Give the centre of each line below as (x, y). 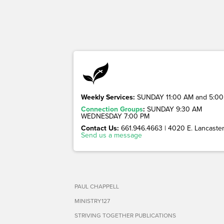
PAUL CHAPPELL (97, 186)
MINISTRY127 (92, 201)
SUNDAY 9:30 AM (173, 109)
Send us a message (111, 135)
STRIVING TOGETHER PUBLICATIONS (125, 215)
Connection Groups (112, 109)
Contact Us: (100, 128)
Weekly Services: (108, 97)
